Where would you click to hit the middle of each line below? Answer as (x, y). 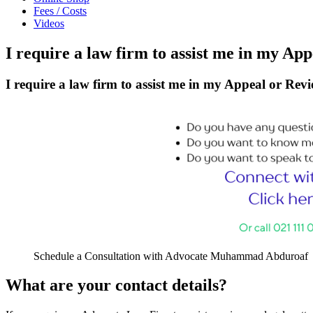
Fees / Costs (60, 11)
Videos (49, 23)
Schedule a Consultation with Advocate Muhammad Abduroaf (171, 256)
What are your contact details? (116, 285)
